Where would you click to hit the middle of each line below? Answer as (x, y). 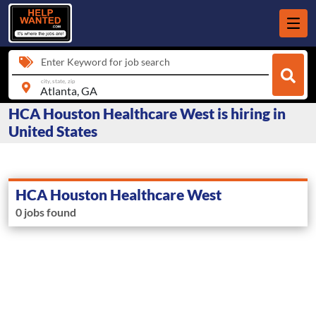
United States (53, 131)
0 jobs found (46, 212)
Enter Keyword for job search (105, 62)
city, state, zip (58, 81)
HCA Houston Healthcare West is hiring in (147, 114)
